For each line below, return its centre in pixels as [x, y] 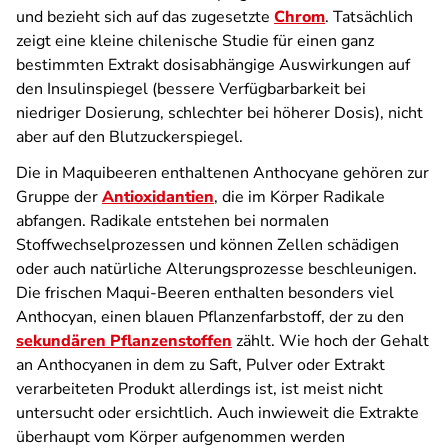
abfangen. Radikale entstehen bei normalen [172, 221]
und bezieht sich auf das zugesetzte [145, 17]
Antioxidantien [158, 197]
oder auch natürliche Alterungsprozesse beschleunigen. [216, 269]
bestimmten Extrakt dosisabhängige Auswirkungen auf [213, 65]
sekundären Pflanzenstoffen [124, 341]
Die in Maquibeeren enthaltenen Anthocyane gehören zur [222, 173]
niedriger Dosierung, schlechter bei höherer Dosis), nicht [219, 113]
